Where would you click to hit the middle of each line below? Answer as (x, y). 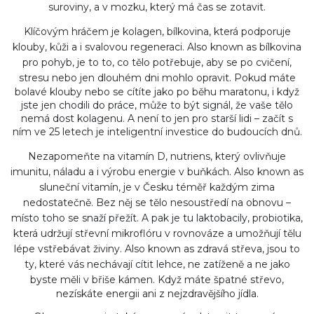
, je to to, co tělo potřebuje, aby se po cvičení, (182, 62)
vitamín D (142, 156)
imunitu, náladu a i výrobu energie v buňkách (120, 172)
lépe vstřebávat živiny (67, 249)
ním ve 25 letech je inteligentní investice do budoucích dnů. (157, 132)
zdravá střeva (230, 249)
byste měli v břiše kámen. (93, 280)
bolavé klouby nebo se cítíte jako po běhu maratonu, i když (157, 92)
